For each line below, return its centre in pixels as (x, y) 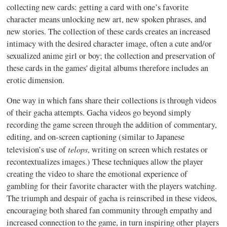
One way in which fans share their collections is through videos (112, 100)
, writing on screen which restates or (148, 149)
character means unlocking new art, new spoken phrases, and (107, 19)
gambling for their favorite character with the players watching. (112, 186)
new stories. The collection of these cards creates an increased (109, 31)
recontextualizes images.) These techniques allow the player (105, 162)
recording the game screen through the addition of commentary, (112, 125)
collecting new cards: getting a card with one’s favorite (98, 7)
